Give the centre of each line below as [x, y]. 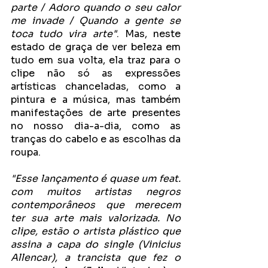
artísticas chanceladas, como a [96, 86]
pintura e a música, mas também [96, 99]
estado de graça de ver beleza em [96, 47]
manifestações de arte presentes [96, 112]
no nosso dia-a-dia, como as [96, 126]
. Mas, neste [149, 33]
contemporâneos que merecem [96, 205]
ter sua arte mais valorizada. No [96, 218]
